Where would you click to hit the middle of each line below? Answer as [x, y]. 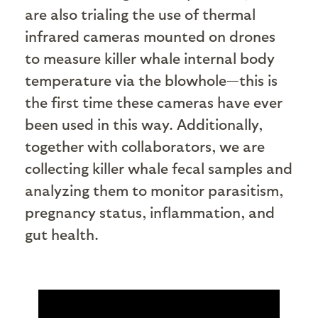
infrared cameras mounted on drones [150, 36]
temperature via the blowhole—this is [151, 80]
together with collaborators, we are [145, 146]
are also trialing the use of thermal [140, 14]
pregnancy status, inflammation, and [150, 212]
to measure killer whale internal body [150, 58]
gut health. [62, 234]
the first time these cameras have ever [154, 102]
